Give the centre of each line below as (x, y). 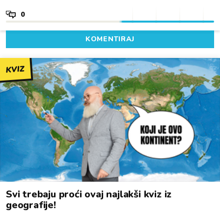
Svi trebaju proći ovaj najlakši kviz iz (89, 194)
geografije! (31, 205)
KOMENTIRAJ (110, 39)
